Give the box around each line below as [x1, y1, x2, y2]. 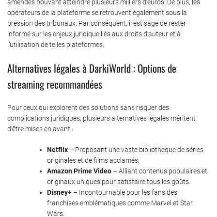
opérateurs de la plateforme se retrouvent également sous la [7, 8, 187, 16]
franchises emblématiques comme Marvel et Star [47, 199, 193, 207]
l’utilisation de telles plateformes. [7, 40, 104, 48]
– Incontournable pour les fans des [72, 188, 177, 196]
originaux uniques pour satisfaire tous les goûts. [47, 177, 190, 186]
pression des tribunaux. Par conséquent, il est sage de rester [7, 19, 186, 27]
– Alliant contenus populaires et [111, 167, 207, 175]
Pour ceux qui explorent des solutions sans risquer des [7, 103, 169, 111]
